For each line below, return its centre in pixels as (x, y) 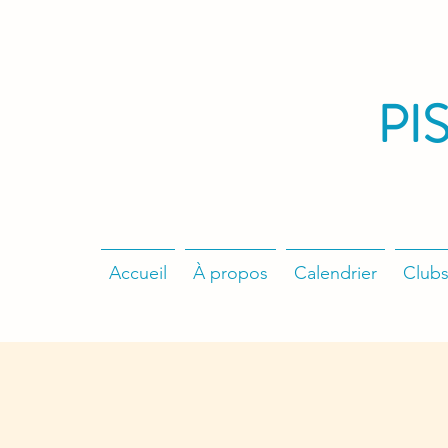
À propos (230, 273)
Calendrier (335, 273)
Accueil (138, 273)
